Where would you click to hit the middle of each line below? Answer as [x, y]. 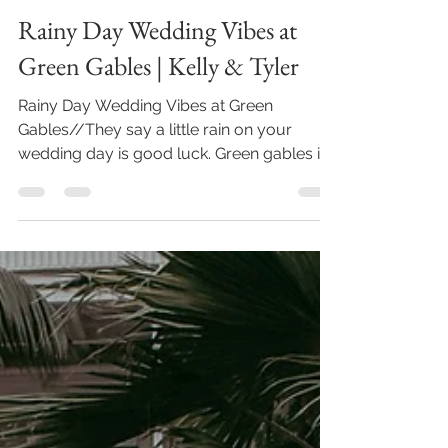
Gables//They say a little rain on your [155, 219]
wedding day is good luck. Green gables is [173, 243]
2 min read [131, 67]
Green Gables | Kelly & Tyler [158, 156]
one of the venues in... [96, 267]
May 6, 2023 [51, 67]
